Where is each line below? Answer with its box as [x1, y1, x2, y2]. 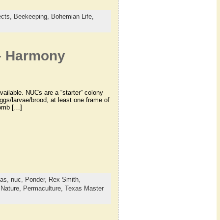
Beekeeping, [13, 13, 51, 21]
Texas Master [64, 184, 104, 192]
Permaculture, [23, 184, 65, 192]
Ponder [25, 175, 45, 183]
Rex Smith [48, 175, 79, 183]
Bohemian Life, [51, 13, 94, 21]
